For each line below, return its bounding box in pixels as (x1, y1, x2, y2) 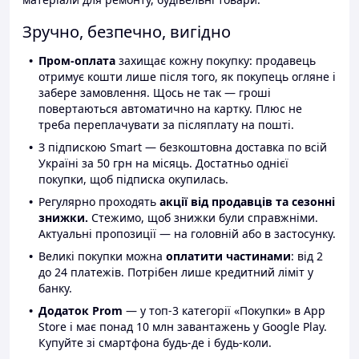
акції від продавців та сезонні (159, 194, 335, 210)
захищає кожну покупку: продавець (115, 53, 316, 69)
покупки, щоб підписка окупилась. (38, 171, 228, 188)
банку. (38, 280, 72, 296)
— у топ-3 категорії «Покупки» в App (123, 303, 325, 319)
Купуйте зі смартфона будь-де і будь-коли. (38, 335, 272, 351)
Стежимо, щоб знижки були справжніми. (88, 210, 318, 226)
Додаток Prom (38, 303, 123, 319)
